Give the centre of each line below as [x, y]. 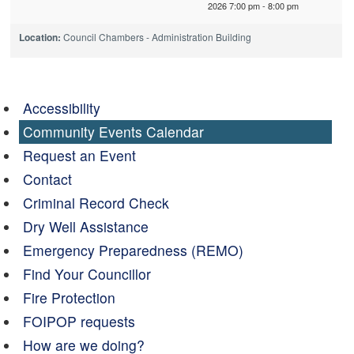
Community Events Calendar [113, 131]
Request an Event [79, 155]
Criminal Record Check [96, 202]
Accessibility [61, 107]
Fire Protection [69, 297]
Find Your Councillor [87, 273]
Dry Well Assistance [85, 226]
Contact [47, 179]
